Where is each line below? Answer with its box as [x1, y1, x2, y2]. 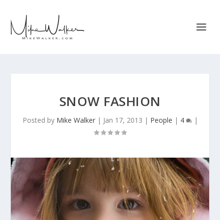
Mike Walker [56, 115, 95, 125]
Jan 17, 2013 [103, 115, 142, 125]
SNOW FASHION [59, 92, 161, 110]
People [150, 115, 172, 125]
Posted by [22, 115, 56, 125]
